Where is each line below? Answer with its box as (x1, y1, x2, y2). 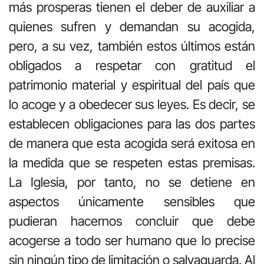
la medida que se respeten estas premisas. (9, 154, 255, 170)
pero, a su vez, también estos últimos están (9, 38, 255, 54)
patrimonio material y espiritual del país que (9, 77, 255, 93)
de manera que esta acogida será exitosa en (9, 135, 255, 151)
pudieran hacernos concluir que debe (9, 213, 255, 229)
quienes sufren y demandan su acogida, (9, 18, 255, 34)
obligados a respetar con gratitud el (9, 57, 255, 73)
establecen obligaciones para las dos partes (9, 115, 255, 131)
